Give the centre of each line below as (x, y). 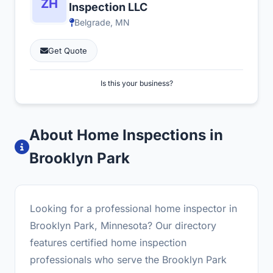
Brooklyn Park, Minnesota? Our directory (123, 225)
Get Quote (68, 51)
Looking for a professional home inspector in (133, 208)
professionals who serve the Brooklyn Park (128, 260)
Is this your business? (136, 83)
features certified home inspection (108, 243)
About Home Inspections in (126, 135)
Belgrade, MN (102, 22)
